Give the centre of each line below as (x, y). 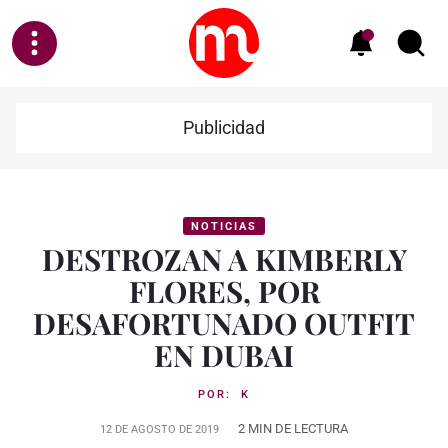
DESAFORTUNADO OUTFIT (224, 322)
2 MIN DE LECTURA (293, 428)
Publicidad (224, 128)
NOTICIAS (224, 226)
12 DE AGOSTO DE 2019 (159, 429)
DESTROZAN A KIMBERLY (224, 258)
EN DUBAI (224, 354)
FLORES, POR (224, 290)
